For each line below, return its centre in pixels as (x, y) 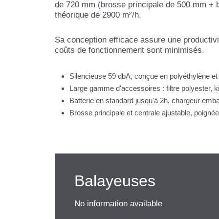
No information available (118, 203)
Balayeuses (115, 181)
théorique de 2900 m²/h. (98, 15)
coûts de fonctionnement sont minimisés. (130, 50)
